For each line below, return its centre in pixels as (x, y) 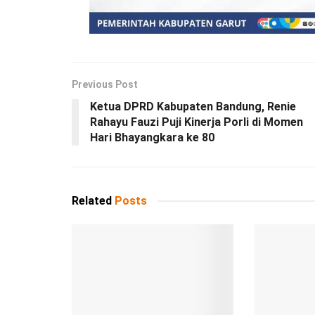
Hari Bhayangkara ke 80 (152, 137)
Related (92, 200)
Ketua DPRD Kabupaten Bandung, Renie (193, 106)
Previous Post (105, 84)
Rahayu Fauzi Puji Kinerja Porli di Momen (197, 122)
